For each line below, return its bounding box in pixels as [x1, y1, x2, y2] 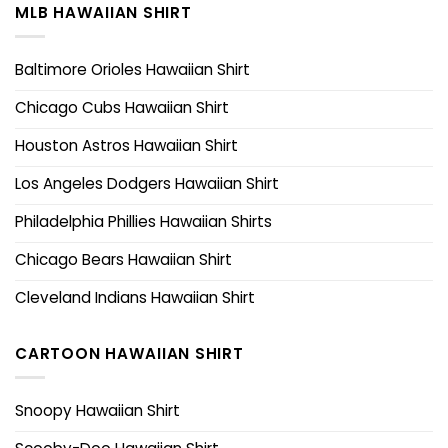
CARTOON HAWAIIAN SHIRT [15, 343, 244, 365]
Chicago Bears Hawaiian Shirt [15, 248, 232, 270]
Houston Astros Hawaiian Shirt [15, 134, 238, 156]
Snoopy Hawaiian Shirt [15, 399, 180, 421]
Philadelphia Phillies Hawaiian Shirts [15, 210, 272, 232]
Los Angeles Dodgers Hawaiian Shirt [15, 172, 279, 194]
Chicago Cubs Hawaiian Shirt [15, 96, 229, 118]
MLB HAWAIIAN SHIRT [15, 2, 192, 24]
